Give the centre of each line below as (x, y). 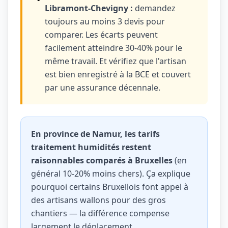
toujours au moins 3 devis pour (105, 21)
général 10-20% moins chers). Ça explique (111, 174)
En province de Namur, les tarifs (95, 134)
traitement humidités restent (91, 147)
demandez (154, 8)
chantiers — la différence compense (100, 213)
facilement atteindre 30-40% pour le (113, 48)
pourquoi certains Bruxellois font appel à (110, 187)
